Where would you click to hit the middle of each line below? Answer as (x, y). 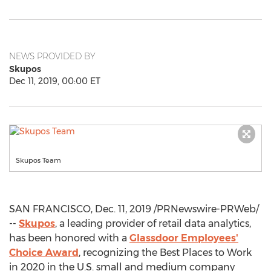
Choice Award (44, 253)
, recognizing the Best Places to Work (165, 253)
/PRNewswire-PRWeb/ (205, 209)
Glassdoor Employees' (184, 238)
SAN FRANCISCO (50, 209)
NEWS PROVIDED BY (52, 56)
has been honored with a (69, 238)
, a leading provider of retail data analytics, (153, 224)
